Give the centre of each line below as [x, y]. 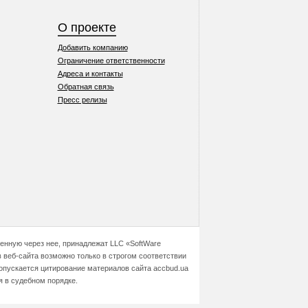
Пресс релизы [82, 100]
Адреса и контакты [90, 74]
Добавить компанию [92, 47]
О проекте [87, 27]
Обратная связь [86, 87]
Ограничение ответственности [111, 60]
